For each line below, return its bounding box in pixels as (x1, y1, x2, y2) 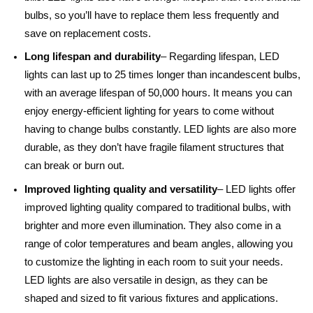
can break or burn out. (24, 160, 127, 172)
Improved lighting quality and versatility (24, 183, 217, 195)
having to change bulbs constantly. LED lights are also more (24, 124, 296, 136)
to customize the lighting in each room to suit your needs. (24, 256, 283, 268)
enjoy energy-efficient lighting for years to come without (24, 105, 274, 117)
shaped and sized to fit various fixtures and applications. (24, 292, 281, 304)
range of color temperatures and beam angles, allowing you (24, 238, 293, 249)
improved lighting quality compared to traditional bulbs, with (24, 201, 291, 213)
